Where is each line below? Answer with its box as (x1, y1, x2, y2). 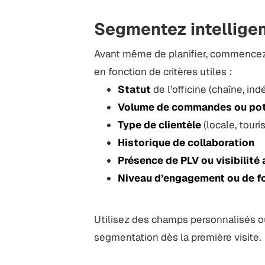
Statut (118, 83, 151, 96)
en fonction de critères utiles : (94, 65, 232, 79)
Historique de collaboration (118, 136, 255, 150)
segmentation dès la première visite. (94, 231, 261, 244)
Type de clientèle (118, 118, 202, 132)
